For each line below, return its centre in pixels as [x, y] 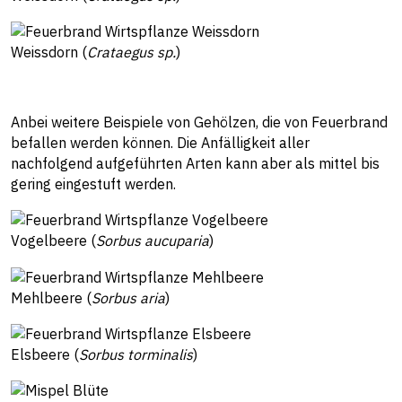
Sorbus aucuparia [153, 241]
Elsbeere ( [45, 354]
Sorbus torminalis [136, 354]
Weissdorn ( [49, 52]
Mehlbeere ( [51, 297]
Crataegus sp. [131, 52]
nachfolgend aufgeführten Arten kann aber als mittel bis [195, 163]
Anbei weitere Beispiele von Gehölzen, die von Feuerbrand [199, 122]
